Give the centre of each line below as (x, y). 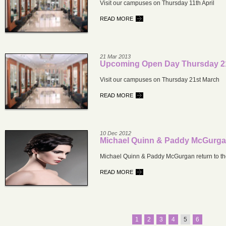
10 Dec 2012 (116, 133)
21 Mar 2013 (115, 56)
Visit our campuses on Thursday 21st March (160, 80)
